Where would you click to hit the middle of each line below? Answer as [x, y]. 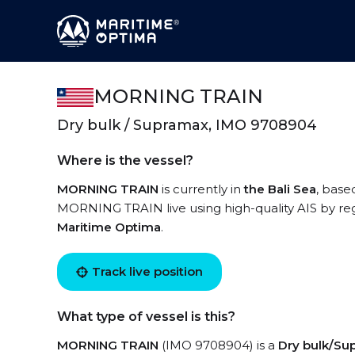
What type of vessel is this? [146, 317]
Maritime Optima [109, 227]
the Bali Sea [280, 189]
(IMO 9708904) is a [218, 345]
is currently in [201, 189]
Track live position [147, 271]
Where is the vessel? [125, 160]
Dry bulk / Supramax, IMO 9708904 [187, 125]
